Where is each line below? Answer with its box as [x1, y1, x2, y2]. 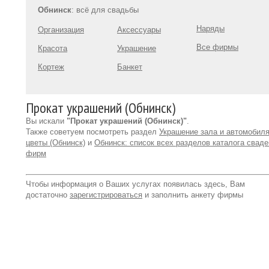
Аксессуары [117, 25, 161, 34]
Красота [38, 44, 67, 53]
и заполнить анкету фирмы [142, 190, 243, 199]
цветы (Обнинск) [26, 138, 85, 147]
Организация [38, 25, 84, 34]
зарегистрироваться [70, 190, 142, 199]
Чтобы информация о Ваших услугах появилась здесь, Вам [26, 180, 245, 189]
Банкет [117, 62, 142, 71]
